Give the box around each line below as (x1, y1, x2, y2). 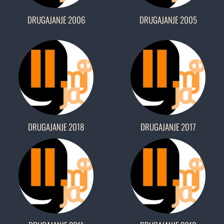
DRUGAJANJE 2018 (28, 120, 84, 133)
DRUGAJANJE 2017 (140, 120, 196, 133)
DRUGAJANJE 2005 (139, 13, 197, 26)
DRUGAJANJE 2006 (27, 13, 85, 26)
